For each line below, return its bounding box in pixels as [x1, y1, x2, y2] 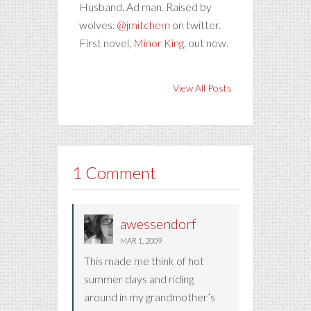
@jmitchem [117, 18, 170, 31]
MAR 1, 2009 [120, 236, 162, 245]
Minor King [133, 36, 184, 49]
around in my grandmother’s [84, 290, 215, 303]
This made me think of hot [84, 254, 204, 267]
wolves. [79, 18, 117, 31]
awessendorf [120, 215, 196, 232]
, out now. [184, 36, 228, 49]
